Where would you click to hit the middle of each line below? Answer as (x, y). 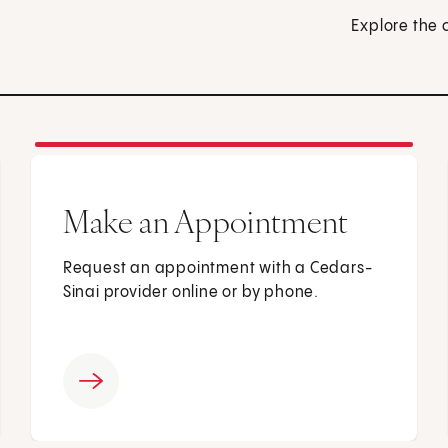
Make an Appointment (205, 222)
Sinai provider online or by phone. (190, 293)
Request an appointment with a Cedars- (217, 269)
